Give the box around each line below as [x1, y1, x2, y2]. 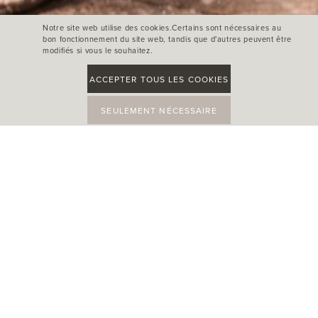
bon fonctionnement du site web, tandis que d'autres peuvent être [43, 33, 292, 45]
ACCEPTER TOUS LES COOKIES [89, 72, 229, 86]
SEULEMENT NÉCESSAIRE [101, 104, 217, 117]
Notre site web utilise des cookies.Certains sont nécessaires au [43, 22, 282, 33]
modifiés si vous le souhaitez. [43, 45, 153, 56]
